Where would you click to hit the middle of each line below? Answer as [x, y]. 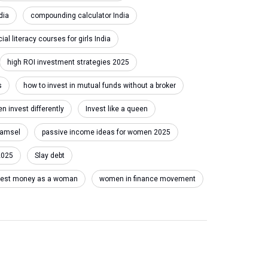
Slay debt [50, 156]
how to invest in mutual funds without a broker [100, 86]
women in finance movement [147, 179]
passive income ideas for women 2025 [106, 132]
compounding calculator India [80, 16]
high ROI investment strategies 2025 [68, 62]
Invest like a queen [117, 109]
